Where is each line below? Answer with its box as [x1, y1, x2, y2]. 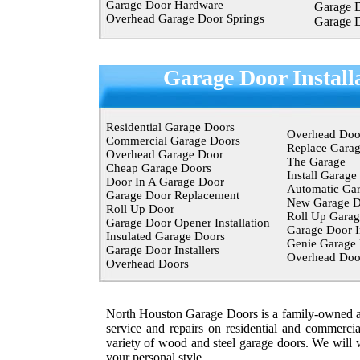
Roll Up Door [106, 202, 174, 215]
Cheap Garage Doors [106, 162, 211, 174]
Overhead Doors [106, 257, 189, 270]
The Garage [287, 155, 346, 168]
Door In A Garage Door [106, 175, 224, 188]
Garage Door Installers [106, 243, 219, 256]
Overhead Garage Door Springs [106, 12, 264, 25]
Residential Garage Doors [106, 121, 235, 133]
